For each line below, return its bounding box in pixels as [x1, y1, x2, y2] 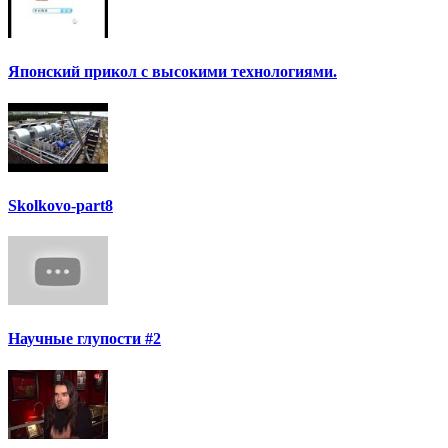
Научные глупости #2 [8, 330, 161, 348]
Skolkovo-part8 [8, 196, 113, 214]
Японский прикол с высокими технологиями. [8, 63, 337, 81]
